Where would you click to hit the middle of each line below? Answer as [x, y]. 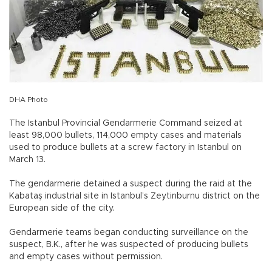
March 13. [27, 160]
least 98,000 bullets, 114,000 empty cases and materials [125, 136]
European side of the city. [62, 209]
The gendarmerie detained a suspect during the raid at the [131, 184]
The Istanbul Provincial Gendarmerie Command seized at [126, 124]
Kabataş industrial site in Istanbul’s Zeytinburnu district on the [134, 196]
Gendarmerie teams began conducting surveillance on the [129, 233]
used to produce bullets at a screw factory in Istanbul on [125, 148]
